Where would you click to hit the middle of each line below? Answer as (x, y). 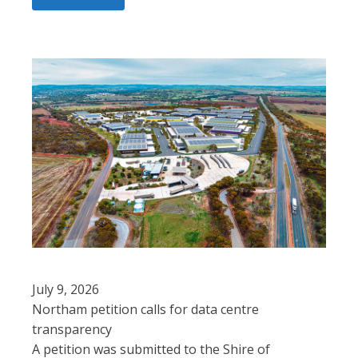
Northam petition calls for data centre (145, 309)
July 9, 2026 (66, 289)
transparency (72, 329)
